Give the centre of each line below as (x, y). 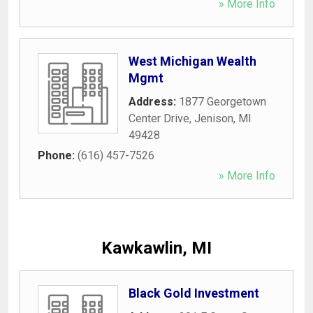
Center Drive (159, 118)
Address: (154, 101)
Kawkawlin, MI (156, 248)
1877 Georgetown (223, 101)
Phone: (58, 155)
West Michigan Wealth (192, 61)
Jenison (214, 118)
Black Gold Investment (194, 293)
